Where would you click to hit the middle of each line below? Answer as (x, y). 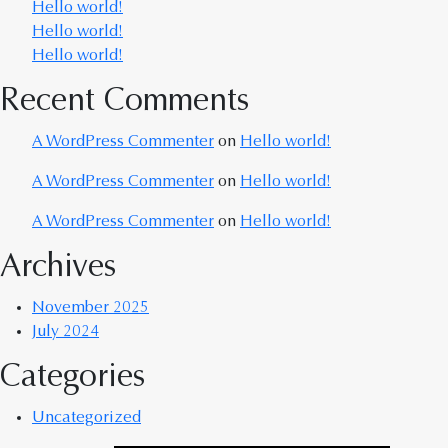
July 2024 (65, 332)
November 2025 (90, 308)
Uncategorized (86, 418)
